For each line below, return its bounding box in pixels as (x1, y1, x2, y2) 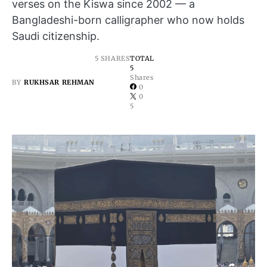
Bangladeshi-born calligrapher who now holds (12, 13, 244, 26)
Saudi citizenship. (12, 29, 100, 42)
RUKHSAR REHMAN (24, 77, 95, 86)
